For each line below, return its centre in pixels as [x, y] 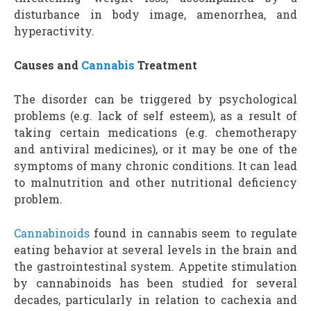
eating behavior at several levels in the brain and [155, 250]
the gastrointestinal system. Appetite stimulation [155, 266]
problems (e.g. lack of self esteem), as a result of [155, 116]
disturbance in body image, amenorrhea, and [155, 14]
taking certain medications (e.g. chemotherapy [155, 132]
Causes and [48, 65]
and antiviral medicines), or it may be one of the [155, 149]
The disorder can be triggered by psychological [155, 99]
